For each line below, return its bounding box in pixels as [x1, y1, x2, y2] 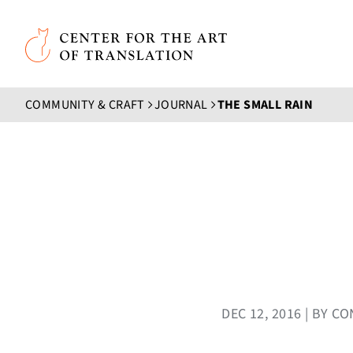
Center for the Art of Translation [24, 28, 213, 49]
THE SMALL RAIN [217, 96, 314, 113]
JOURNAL [154, 96, 208, 113]
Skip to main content [24, 13, 163, 35]
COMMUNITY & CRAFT [25, 96, 145, 113]
